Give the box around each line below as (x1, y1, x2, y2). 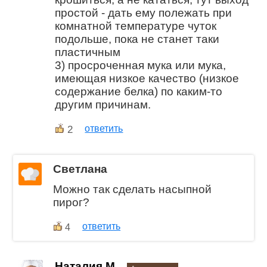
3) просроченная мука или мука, (55, 58, 226, 72)
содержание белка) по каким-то (55, 85, 223, 98)
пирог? (53, 196, 90, 209)
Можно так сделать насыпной (53, 183, 212, 196)
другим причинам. (55, 98, 151, 111)
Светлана (53, 162, 108, 175)
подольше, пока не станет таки (55, 32, 220, 45)
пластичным (55, 45, 121, 58)
